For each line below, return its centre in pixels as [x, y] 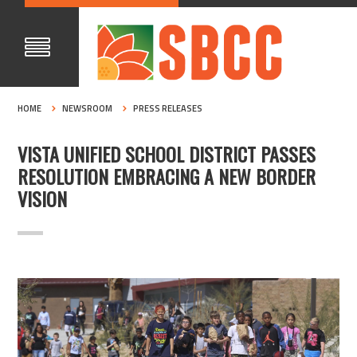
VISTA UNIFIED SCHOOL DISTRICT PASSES [167, 154]
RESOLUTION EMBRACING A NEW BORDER [167, 177]
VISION [43, 199]
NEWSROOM [88, 108]
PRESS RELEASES [168, 108]
